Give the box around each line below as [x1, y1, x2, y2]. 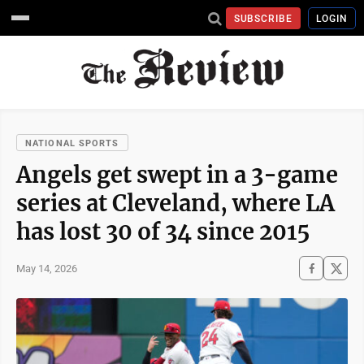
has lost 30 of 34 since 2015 [16, 218, 310, 245]
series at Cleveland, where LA [16, 189, 335, 217]
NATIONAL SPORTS [25, 138, 119, 149]
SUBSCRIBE [233, 12, 293, 24]
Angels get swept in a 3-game [16, 161, 338, 188]
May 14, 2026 [16, 262, 77, 275]
